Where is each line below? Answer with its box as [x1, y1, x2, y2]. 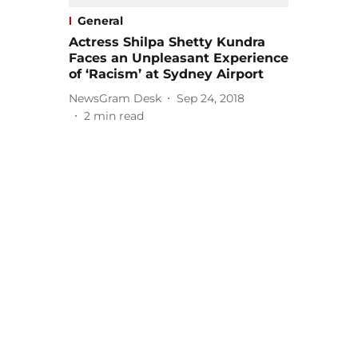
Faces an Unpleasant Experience [69, 50, 288, 66]
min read [93, 109, 144, 124]
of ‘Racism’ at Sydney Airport [69, 66, 264, 82]
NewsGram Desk [69, 90, 161, 105]
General [78, 14, 123, 29]
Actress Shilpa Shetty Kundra [69, 34, 265, 50]
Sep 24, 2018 [177, 90, 245, 105]
